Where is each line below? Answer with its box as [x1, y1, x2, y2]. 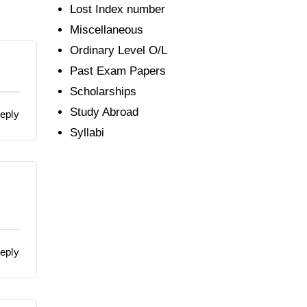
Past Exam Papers [69, 64, 166, 78]
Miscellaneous [69, 23, 143, 37]
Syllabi [69, 126, 104, 140]
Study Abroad [69, 106, 138, 119]
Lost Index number [69, 3, 165, 16]
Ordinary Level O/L [69, 44, 167, 58]
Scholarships [69, 85, 136, 99]
